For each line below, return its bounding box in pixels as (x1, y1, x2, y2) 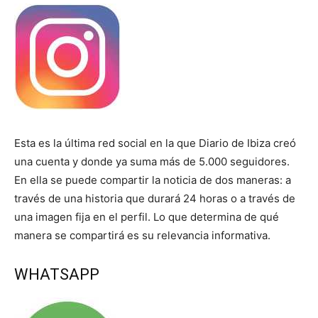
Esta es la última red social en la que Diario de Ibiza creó (14, 136, 296, 150)
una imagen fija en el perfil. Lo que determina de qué (14, 210, 279, 224)
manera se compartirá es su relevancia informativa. (14, 229, 270, 243)
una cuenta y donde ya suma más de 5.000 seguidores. (14, 155, 290, 169)
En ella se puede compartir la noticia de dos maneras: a (14, 173, 291, 187)
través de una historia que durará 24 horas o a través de (14, 192, 295, 206)
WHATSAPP (14, 265, 99, 284)
